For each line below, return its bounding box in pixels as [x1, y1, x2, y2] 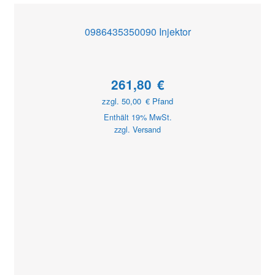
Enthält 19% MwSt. [103, 111, 172, 123]
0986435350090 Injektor [84, 25, 191, 39]
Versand [133, 123, 161, 136]
